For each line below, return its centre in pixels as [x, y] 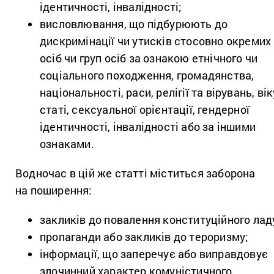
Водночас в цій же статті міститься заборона [135, 173]
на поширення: [54, 190]
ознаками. [67, 143]
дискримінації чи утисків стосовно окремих [156, 41]
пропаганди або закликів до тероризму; [144, 236]
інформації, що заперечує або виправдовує [154, 254]
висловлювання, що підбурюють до [134, 24]
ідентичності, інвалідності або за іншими [148, 126]
